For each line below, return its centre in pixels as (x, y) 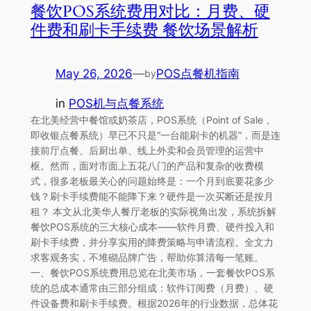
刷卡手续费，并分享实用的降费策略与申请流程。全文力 (152, 242)
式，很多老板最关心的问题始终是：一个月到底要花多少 (152, 180)
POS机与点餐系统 (116, 103)
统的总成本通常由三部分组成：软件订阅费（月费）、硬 (152, 287)
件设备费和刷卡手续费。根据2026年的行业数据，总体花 (154, 303)
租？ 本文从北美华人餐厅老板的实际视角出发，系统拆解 (153, 211)
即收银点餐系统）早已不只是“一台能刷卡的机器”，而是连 (155, 135)
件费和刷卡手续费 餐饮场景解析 (144, 30)
